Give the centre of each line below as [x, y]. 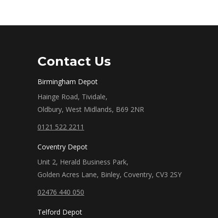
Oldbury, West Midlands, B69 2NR [91, 109]
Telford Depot [60, 212]
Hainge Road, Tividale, [73, 97]
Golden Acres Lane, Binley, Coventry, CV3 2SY [109, 174]
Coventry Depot [63, 147]
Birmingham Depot [68, 82]
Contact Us [74, 61]
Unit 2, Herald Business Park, [83, 162]
